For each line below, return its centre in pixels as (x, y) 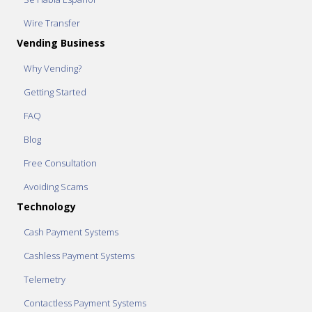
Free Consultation (60, 163)
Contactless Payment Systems (85, 303)
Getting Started (55, 92)
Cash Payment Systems (71, 232)
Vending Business (61, 42)
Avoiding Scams (56, 186)
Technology (46, 206)
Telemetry (45, 279)
